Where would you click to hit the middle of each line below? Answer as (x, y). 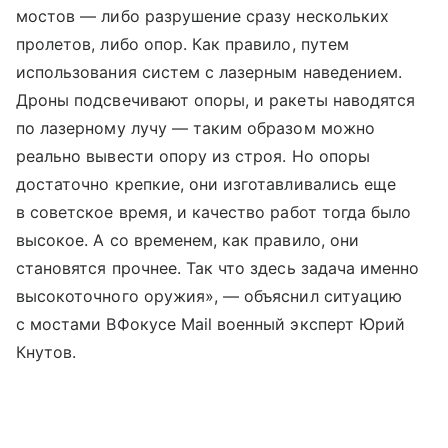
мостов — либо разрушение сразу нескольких (202, 15)
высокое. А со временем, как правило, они (187, 239)
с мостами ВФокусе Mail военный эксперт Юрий (211, 323)
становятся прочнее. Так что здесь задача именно (218, 267)
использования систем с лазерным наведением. (209, 71)
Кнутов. (46, 351)
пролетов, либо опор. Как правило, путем (182, 43)
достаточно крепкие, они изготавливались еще (206, 183)
